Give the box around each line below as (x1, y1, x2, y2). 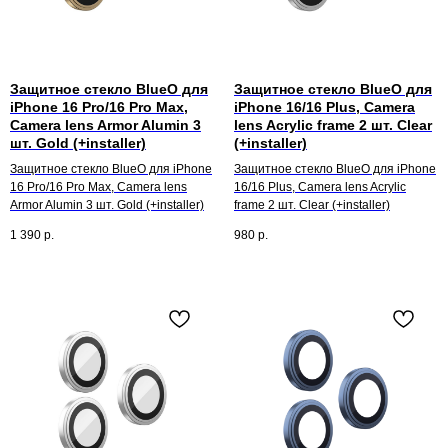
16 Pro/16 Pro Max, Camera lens (10, 179, 187, 194)
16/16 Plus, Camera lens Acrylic (234, 179, 406, 194)
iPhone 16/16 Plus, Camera (234, 98, 415, 115)
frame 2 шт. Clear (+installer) (234, 197, 390, 212)
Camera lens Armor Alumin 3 (10, 116, 201, 133)
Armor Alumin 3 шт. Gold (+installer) (10, 197, 204, 212)
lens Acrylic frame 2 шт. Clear (234, 116, 432, 133)
